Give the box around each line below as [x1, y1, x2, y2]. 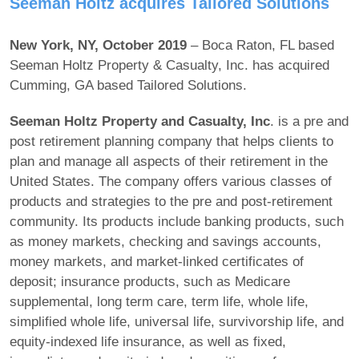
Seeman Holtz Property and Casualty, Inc [10, 114, 270, 130]
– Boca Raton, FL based [187, 38, 334, 54]
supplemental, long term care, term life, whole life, [10, 294, 309, 310]
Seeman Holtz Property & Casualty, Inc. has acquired [10, 58, 329, 74]
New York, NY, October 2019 [10, 38, 187, 54]
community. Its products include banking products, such [10, 214, 344, 230]
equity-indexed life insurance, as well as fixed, [10, 334, 286, 350]
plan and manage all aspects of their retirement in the [10, 154, 328, 170]
